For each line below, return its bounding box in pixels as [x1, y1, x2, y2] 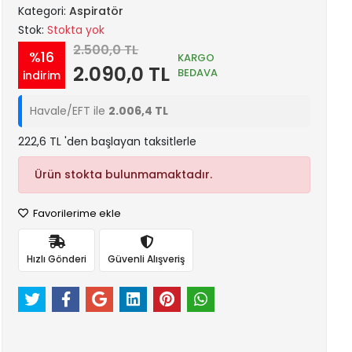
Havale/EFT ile [30, 103, 109, 119]
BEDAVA [178, 64, 218, 80]
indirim [23, 67, 61, 83]
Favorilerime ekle [31, 206, 122, 221]
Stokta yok [47, 22, 105, 38]
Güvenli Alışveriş [108, 251, 185, 266]
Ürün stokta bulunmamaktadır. [35, 167, 213, 182]
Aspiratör [69, 3, 124, 19]
